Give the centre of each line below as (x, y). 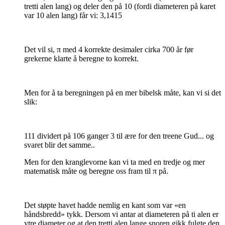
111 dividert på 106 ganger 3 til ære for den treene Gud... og (119, 136)
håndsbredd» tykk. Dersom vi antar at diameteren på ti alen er (121, 214)
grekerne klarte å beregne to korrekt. (81, 59)
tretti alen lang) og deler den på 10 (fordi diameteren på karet (120, 7)
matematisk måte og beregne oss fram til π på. (96, 171)
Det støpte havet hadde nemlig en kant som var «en (105, 205)
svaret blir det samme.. (60, 145)
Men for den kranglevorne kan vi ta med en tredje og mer (115, 162)
